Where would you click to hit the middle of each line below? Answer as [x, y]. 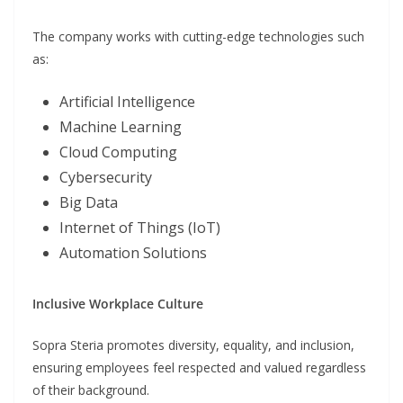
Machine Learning [121, 127]
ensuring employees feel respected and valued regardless [199, 368]
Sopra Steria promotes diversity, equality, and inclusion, [193, 345]
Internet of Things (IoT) [140, 228]
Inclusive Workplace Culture [118, 304]
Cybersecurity [106, 178]
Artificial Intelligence [127, 102]
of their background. [91, 390]
